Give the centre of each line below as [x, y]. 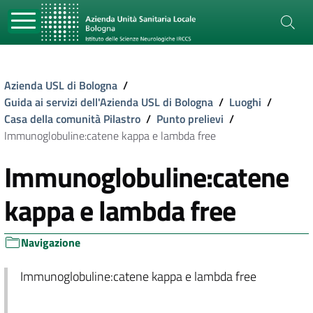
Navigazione [51, 242]
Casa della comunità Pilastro [72, 119]
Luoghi [245, 102]
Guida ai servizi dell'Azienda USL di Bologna [109, 102]
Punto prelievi [190, 119]
